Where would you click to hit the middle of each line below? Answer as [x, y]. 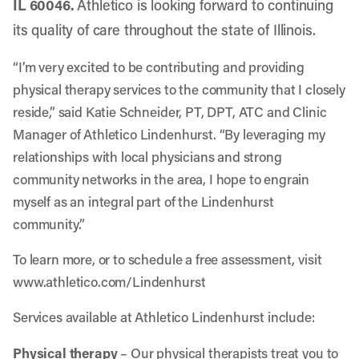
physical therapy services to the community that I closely [179, 89]
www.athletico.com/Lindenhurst [109, 281]
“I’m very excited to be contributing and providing [159, 67]
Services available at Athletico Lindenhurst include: [164, 317]
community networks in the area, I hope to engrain [161, 179]
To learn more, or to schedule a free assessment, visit [167, 259]
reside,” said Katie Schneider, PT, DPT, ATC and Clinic [170, 111]
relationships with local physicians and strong [147, 156]
